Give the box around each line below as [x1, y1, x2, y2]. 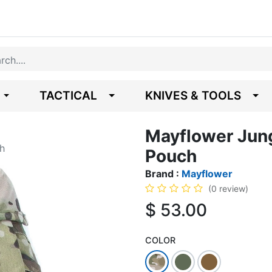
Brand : [145, 168, 182, 180]
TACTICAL [39, 89, 98, 103]
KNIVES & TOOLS [145, 89, 242, 103]
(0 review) [208, 183, 248, 194]
